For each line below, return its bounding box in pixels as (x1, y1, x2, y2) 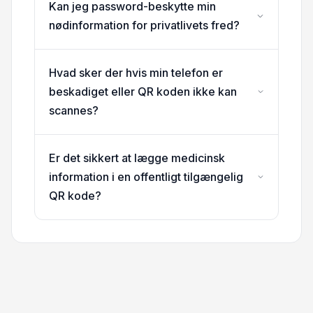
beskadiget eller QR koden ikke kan (49, 84, 237, 99)
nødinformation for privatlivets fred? (49, 17, 240, 32)
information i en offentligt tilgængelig (49, 169, 243, 184)
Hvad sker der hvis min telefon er (49, 65, 223, 80)
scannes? (49, 103, 99, 117)
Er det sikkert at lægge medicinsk (49, 150, 225, 165)
